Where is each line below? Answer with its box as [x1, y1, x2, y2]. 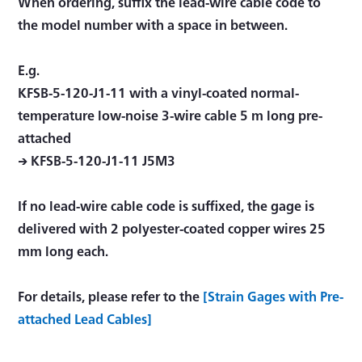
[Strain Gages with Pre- [203, 286, 344, 305]
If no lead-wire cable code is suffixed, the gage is [18, 196, 315, 214]
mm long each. [18, 241, 109, 259]
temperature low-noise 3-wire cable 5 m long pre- [18, 105, 323, 124]
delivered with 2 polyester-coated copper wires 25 [18, 218, 326, 237]
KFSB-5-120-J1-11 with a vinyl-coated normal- [18, 82, 300, 101]
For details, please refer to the [18, 286, 204, 305]
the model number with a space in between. [18, 15, 288, 33]
